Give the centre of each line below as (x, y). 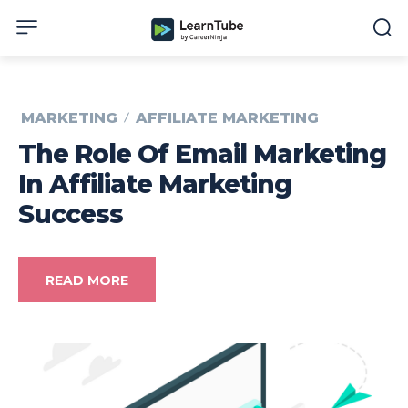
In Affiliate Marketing (155, 184)
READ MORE (87, 280)
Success (71, 214)
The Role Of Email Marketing (202, 153)
